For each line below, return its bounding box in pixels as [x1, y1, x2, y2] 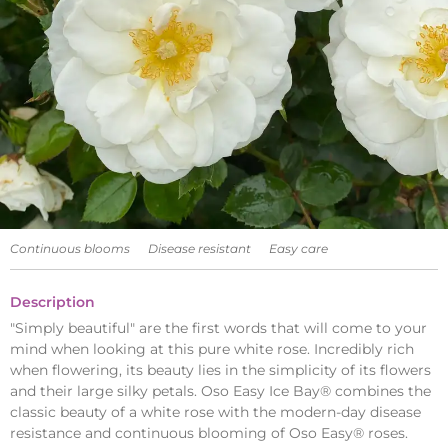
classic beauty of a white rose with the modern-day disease [10, 403, 421, 422]
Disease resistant [148, 241, 251, 257]
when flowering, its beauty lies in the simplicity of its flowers [10, 361, 431, 380]
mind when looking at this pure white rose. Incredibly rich [10, 340, 414, 359]
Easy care [269, 241, 328, 257]
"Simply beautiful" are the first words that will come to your [10, 319, 427, 338]
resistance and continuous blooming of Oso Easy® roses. [10, 424, 408, 443]
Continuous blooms [10, 241, 130, 257]
